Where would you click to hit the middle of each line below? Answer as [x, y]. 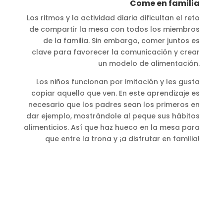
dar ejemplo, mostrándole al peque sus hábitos [113, 116]
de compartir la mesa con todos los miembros [115, 29]
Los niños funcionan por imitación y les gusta [118, 82]
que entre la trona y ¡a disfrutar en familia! [123, 139]
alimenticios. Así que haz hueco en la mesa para [112, 127]
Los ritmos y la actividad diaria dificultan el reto [113, 18]
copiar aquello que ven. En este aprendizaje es [116, 93]
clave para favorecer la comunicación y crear [116, 52]
